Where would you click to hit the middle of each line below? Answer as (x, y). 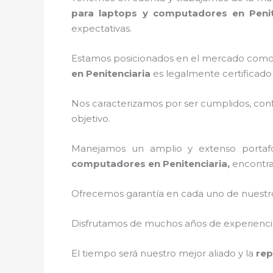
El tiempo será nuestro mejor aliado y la (164, 253)
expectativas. (101, 28)
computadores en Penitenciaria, (152, 164)
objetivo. (96, 119)
